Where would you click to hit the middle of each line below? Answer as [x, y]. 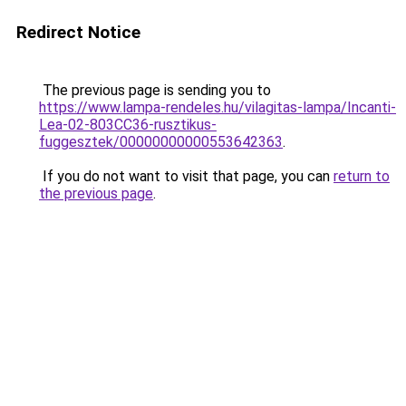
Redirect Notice [78, 32]
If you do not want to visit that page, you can [186, 176]
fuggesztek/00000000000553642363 [161, 142]
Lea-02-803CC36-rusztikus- [128, 125]
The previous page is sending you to [155, 90]
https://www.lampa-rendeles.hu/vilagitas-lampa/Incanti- [217, 107]
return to [362, 176]
